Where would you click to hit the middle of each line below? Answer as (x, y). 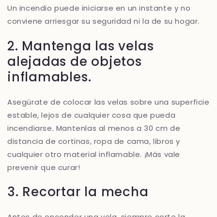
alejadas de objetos (75, 62)
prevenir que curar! (44, 167)
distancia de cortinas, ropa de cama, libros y (94, 141)
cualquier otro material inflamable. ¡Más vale (94, 154)
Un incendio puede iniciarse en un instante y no (99, 8)
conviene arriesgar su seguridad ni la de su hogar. (104, 21)
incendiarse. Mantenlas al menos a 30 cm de (94, 128)
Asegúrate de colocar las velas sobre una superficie (108, 102)
